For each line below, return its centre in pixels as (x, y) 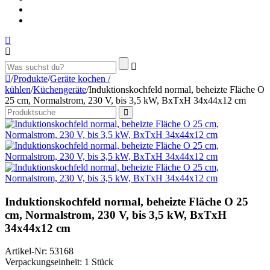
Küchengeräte (60, 89)
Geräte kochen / (80, 79)
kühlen (18, 89)
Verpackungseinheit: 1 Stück (59, 262)
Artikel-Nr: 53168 (39, 251)
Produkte (30, 79)
